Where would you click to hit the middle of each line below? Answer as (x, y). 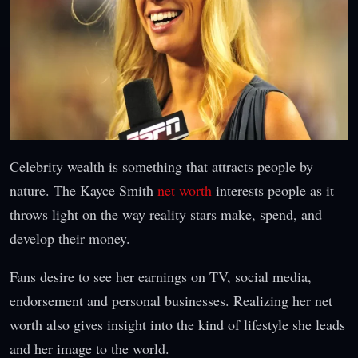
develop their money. (70, 238)
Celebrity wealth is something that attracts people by (161, 166)
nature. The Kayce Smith (84, 190)
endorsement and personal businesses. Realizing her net (171, 300)
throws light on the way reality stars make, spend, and (166, 214)
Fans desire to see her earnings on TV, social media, (161, 276)
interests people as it (273, 190)
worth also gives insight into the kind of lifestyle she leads (177, 324)
